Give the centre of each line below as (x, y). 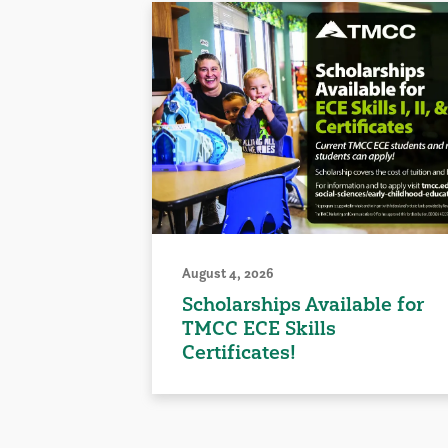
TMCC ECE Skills (259, 327)
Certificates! (239, 351)
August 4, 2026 (228, 272)
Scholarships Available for (302, 303)
